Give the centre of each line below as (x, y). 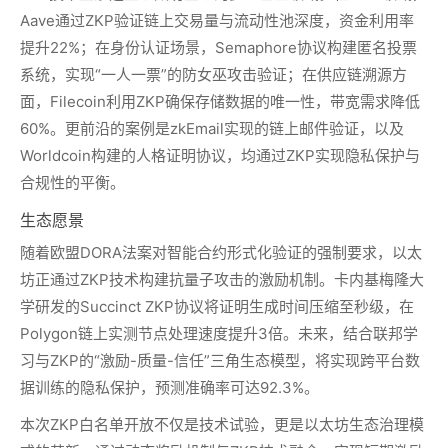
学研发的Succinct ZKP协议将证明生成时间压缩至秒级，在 (217, 306)
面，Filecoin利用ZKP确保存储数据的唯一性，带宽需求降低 (220, 101)
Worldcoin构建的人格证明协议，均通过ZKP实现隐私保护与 (220, 155)
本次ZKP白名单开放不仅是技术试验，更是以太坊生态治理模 (222, 424)
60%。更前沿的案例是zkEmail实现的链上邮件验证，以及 (212, 128)
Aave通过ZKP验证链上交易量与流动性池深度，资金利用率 (217, 20)
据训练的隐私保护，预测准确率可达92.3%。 (169, 387)
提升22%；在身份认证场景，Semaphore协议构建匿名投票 (218, 47)
